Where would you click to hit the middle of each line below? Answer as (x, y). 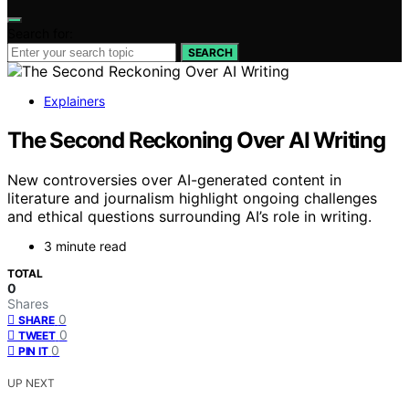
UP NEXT (31, 383)
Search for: (40, 33)
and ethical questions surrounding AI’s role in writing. (189, 217)
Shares (28, 304)
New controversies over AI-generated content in (174, 180)
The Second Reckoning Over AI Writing (196, 140)
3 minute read (85, 246)
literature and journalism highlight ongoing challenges (192, 199)
